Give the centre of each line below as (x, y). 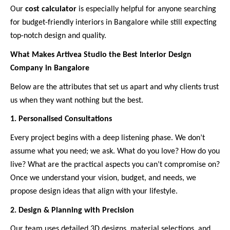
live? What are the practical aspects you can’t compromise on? (115, 165)
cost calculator (51, 9)
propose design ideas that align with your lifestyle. (94, 191)
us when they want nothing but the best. (77, 100)
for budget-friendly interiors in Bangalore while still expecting (113, 23)
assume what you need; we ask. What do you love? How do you (115, 151)
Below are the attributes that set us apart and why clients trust (114, 87)
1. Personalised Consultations (61, 119)
